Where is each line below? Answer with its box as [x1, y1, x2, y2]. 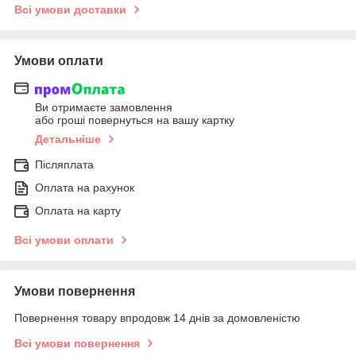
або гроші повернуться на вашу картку [35, 113, 234, 126]
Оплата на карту [35, 203, 121, 217]
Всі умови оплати [14, 233, 114, 246]
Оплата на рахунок [35, 180, 134, 194]
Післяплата [35, 157, 94, 171]
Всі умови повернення [14, 336, 140, 350]
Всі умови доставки [14, 3, 126, 17]
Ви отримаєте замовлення [35, 100, 172, 114]
